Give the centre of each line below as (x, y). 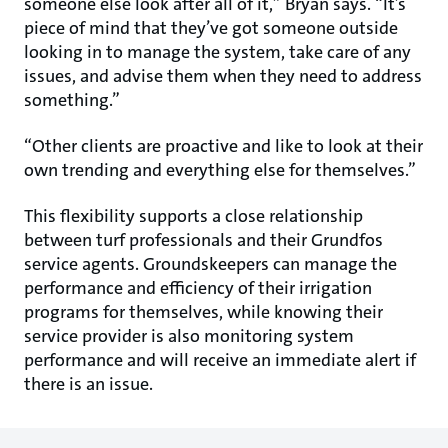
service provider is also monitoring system (189, 335)
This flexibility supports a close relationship (193, 215)
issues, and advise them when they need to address (223, 75)
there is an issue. (88, 383)
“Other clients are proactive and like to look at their (223, 145)
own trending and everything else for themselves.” (220, 169)
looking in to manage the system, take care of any (217, 51)
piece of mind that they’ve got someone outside (211, 27)
